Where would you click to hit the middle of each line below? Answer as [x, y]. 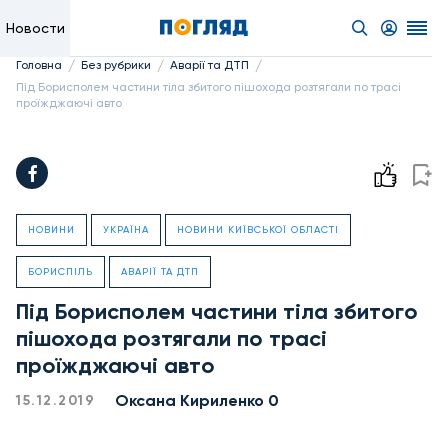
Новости [35, 28]
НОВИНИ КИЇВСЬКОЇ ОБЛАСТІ [258, 229]
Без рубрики [116, 65]
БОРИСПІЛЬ [60, 271]
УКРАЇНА [126, 229]
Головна [39, 65]
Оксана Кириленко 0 [197, 400]
